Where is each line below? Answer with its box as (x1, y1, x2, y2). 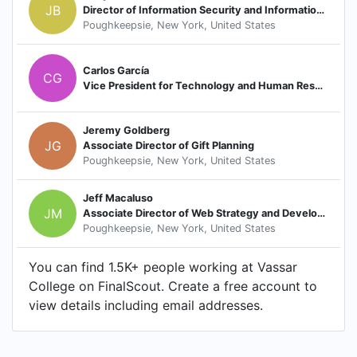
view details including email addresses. (29, 296, 263, 313)
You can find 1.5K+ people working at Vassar (29, 258, 297, 275)
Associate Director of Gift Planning (83, 139, 254, 152)
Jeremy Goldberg (83, 124, 170, 137)
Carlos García (83, 64, 149, 76)
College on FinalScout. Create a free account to (29, 277, 317, 294)
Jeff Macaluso (83, 192, 153, 205)
